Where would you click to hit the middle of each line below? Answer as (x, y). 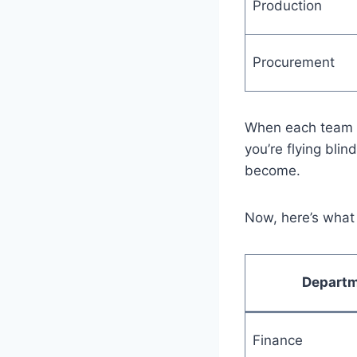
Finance (277, 340)
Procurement (293, 62)
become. (273, 170)
